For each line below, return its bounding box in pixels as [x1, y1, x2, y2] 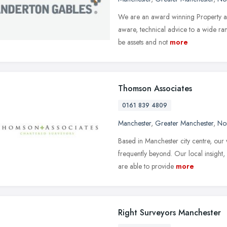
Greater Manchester [155, 118, 213, 128]
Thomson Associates [118, 82, 192, 94]
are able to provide [118, 161, 174, 171]
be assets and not [118, 36, 168, 47]
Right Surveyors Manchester [118, 206, 221, 218]
